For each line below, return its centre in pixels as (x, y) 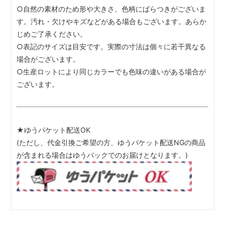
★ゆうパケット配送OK (53, 130)
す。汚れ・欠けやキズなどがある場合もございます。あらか (111, 21)
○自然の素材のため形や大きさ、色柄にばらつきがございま (111, 9)
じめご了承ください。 (52, 34)
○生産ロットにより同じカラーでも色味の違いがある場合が (111, 71)
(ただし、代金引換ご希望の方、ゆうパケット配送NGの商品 (111, 142)
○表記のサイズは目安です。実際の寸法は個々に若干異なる (111, 46)
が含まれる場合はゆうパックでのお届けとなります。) (102, 155)
